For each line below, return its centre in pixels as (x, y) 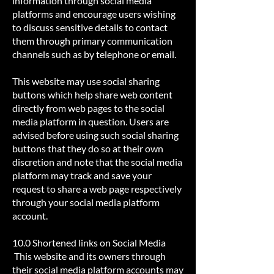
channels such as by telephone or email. (94, 54)
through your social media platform (86, 202)
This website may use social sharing (86, 81)
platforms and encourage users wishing (94, 14)
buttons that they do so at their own (88, 148)
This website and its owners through (89, 256)
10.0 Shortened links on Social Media (89, 243)
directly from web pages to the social (88, 108)
